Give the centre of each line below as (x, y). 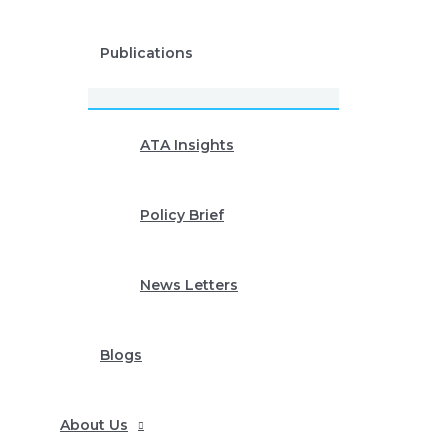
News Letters (189, 285)
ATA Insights (187, 145)
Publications (146, 53)
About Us (94, 425)
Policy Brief (182, 215)
